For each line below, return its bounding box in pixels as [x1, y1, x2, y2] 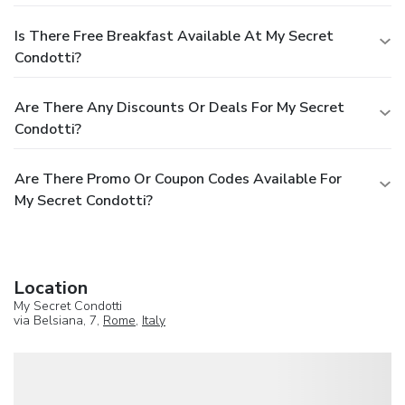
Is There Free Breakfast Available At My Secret [14, 25, 334, 46]
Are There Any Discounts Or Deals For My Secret [14, 97, 344, 118]
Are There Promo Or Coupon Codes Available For [14, 168, 342, 189]
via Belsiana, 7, [14, 311, 103, 329]
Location [14, 275, 88, 300]
